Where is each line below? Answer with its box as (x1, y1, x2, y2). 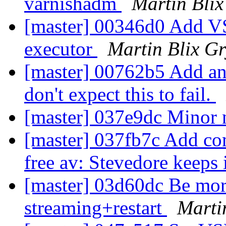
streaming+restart (24, 197, 167, 219)
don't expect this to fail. (24, 83, 216, 105)
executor (24, 38, 97, 60)
